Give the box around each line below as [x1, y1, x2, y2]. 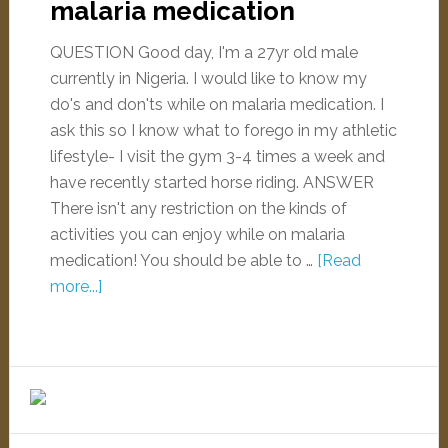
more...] [49, 277, 102, 296]
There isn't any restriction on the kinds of [49, 199, 347, 218]
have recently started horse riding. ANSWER [49, 173, 374, 192]
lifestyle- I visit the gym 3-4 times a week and [49, 147, 385, 166]
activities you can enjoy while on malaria [49, 225, 345, 244]
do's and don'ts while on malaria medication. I [49, 95, 384, 114]
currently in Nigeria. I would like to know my [49, 69, 367, 88]
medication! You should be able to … [49, 251, 317, 270]
